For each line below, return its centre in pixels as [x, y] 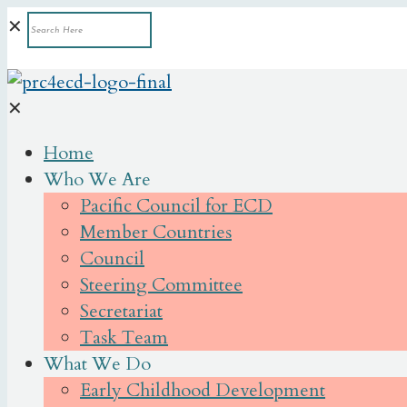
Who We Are [97, 179]
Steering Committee [161, 285]
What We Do [97, 364]
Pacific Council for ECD [176, 206]
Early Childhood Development [203, 390]
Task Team [124, 338]
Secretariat [121, 311]
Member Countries [156, 232]
